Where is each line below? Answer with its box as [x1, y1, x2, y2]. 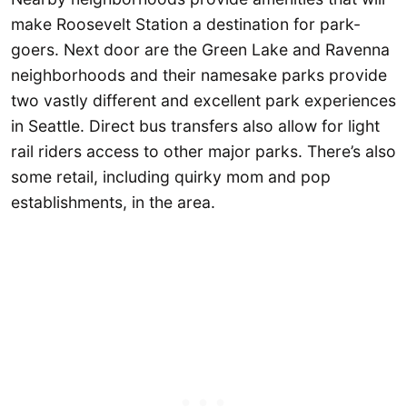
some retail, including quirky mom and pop [11, 166, 331, 186]
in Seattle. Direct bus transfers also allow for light [11, 115, 380, 135]
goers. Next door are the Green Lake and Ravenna [11, 39, 390, 59]
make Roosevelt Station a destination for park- [11, 14, 361, 34]
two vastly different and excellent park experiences [11, 90, 396, 110]
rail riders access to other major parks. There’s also [11, 141, 396, 161]
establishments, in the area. [11, 192, 215, 212]
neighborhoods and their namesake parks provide [11, 65, 387, 84]
